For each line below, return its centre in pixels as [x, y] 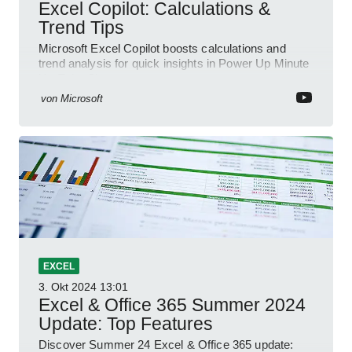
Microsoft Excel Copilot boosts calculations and [162, 48]
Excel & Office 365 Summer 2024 [172, 304]
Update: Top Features [126, 323]
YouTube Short [77, 78]
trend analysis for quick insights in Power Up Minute [174, 63]
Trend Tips [81, 27]
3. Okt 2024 [68, 286]
